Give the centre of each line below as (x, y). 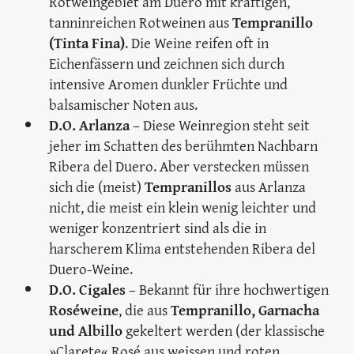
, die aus (145, 310)
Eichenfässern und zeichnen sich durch (167, 64)
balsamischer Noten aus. (124, 105)
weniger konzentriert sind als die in (158, 228)
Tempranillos (190, 187)
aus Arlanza (271, 187)
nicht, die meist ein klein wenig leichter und (183, 207)
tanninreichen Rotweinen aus (141, 23)
